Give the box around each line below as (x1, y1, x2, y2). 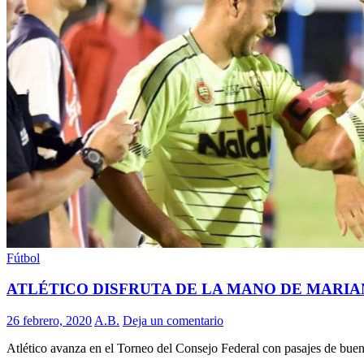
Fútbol (6, 250, 40, 265)
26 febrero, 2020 (6, 314, 92, 328)
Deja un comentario (123, 314, 223, 328)
